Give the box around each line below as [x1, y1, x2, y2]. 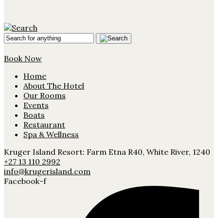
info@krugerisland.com [4, 166, 91, 176]
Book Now [4, 53, 42, 63]
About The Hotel [23, 80, 84, 91]
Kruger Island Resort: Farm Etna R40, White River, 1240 [4, 146, 210, 157]
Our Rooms [23, 90, 66, 100]
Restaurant [23, 119, 65, 129]
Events [23, 100, 49, 110]
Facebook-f [4, 176, 46, 186]
